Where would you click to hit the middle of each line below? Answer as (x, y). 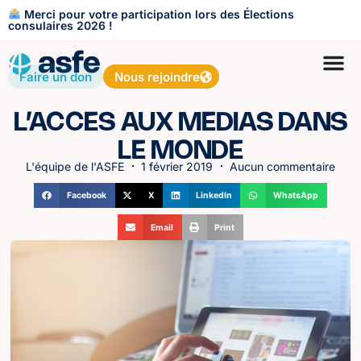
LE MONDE (180, 151)
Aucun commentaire (282, 166)
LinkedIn (214, 196)
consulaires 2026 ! (60, 25)
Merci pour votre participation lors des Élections (157, 14)
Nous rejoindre (157, 77)
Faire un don (56, 77)
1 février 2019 (177, 166)
